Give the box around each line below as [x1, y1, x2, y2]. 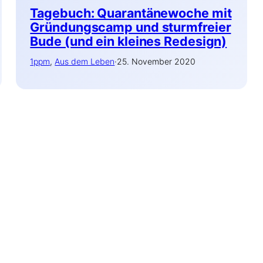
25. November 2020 [117, 56, 196, 66]
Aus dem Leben [55, 56, 115, 66]
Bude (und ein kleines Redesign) [30, 33, 227, 49]
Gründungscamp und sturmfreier [30, 19, 231, 35]
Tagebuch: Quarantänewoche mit [30, 5, 232, 21]
